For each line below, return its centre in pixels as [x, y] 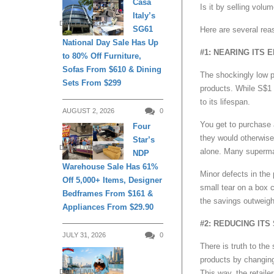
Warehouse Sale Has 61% [110, 167]
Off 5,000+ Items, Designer [112, 180]
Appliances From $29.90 [108, 207]
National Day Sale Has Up [110, 43]
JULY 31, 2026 [84, 235]
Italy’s [144, 16]
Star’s [144, 140]
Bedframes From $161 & [108, 194]
